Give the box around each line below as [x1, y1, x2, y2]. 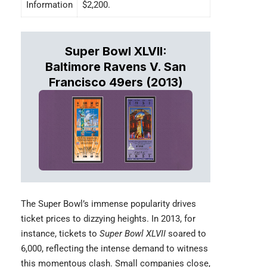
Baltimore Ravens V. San [45, 60, 186, 74]
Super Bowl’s [38, 198, 91, 209]
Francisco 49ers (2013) [48, 75, 183, 90]
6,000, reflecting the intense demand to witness [21, 243, 208, 254]
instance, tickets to [21, 228, 100, 239]
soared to [168, 228, 206, 239]
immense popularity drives [91, 198, 196, 209]
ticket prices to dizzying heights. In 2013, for [21, 213, 195, 224]
